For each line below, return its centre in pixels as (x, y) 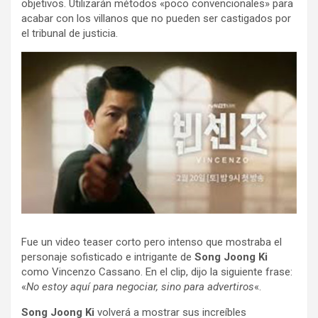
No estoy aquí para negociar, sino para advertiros (140, 287)
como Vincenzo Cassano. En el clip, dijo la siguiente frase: (157, 272)
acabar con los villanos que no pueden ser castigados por (156, 18)
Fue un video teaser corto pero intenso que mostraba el (152, 242)
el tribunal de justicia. (70, 33)
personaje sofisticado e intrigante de (108, 257)
